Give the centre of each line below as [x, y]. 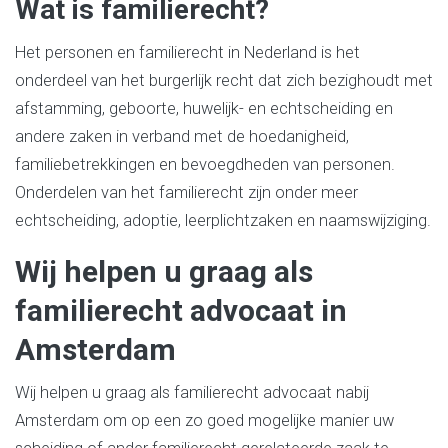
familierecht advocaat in [181, 310]
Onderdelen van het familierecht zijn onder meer [186, 192]
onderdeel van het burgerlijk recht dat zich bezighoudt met [224, 80]
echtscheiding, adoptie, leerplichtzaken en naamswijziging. [223, 220]
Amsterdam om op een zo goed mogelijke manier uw [204, 420]
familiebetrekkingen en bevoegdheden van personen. [205, 164]
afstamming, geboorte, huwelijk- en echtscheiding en [204, 108]
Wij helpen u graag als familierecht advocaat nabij [192, 392]
